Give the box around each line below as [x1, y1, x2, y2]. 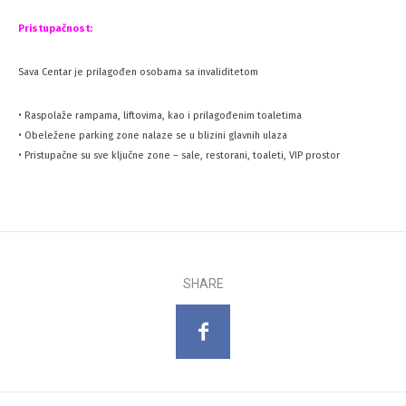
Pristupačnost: [18, 23, 92, 35]
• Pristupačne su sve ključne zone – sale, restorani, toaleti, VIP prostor [18, 150, 340, 162]
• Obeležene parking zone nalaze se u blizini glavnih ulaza [18, 130, 287, 142]
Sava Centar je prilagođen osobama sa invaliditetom [18, 66, 258, 79]
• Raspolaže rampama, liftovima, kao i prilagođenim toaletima [18, 110, 302, 122]
